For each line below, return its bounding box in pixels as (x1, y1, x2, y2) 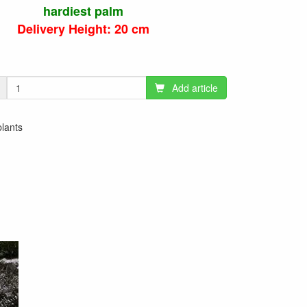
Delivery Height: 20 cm (17, 20, 150, 38)
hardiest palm (43, 2, 124, 21)
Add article (171, 81, 218, 95)
